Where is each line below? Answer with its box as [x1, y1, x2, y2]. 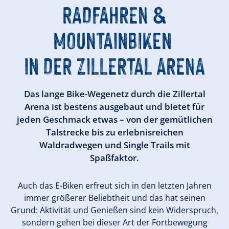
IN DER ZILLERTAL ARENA [24, 49, 205, 80]
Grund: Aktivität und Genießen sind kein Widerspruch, [11, 204, 218, 216]
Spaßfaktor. [90, 152, 139, 164]
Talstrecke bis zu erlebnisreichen [45, 126, 184, 138]
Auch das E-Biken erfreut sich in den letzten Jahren [17, 180, 212, 191]
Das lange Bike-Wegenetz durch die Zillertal [24, 88, 205, 100]
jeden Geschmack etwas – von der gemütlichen [16, 113, 213, 125]
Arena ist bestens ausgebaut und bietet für [25, 101, 204, 112]
